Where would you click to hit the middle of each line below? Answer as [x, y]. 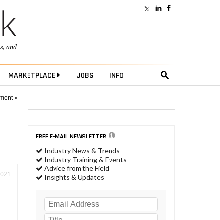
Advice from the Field [76, 168]
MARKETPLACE [33, 76]
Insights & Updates [73, 177]
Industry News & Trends [81, 151]
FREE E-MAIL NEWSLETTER [71, 136]
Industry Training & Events [85, 160]
